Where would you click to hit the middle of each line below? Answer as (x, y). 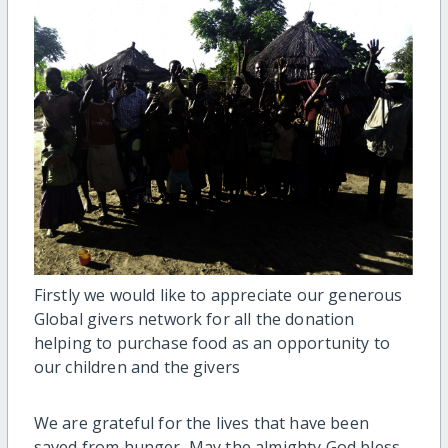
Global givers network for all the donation (194, 318)
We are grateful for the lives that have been (201, 422)
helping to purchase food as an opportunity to (211, 342)
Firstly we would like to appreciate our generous (218, 294)
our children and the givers (137, 366)
